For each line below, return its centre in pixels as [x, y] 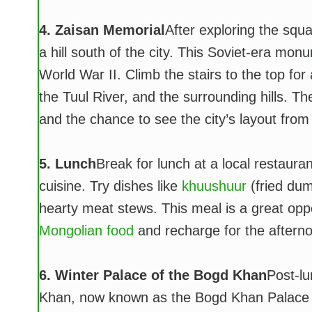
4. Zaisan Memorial [102, 30]
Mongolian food [86, 231]
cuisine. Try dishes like [110, 186]
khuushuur [214, 186]
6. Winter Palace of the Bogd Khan [153, 275]
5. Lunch [67, 164]
